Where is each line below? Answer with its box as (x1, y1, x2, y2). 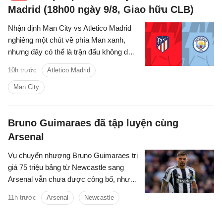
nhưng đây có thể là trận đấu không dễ (8, 48, 132, 56)
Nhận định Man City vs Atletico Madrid (8, 24, 131, 33)
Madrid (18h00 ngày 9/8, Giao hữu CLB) (8, 4, 194, 15)
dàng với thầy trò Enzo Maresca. (8, 59, 114, 68)
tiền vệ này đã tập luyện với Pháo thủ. (8, 187, 131, 196)
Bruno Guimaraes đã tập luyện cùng (8, 117, 178, 129)
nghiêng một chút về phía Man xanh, (8, 36, 125, 45)
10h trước (8, 66, 37, 74)
